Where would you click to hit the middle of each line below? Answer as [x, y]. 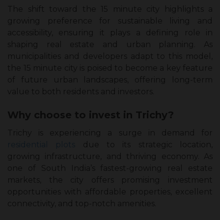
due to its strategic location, [144, 145]
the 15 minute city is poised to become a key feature [110, 68]
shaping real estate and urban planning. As [110, 45]
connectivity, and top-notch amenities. [82, 204]
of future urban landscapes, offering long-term [110, 80]
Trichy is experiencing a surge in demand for [110, 133]
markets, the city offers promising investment [110, 180]
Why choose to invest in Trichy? [91, 115]
